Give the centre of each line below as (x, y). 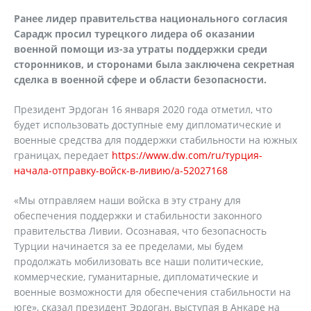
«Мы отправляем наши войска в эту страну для (127, 200)
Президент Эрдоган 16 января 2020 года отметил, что (143, 109)
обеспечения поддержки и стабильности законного (138, 216)
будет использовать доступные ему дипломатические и (148, 125)
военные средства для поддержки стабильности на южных (155, 140)
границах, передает (63, 155)
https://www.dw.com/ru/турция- (187, 155)
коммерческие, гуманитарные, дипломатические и (136, 277)
